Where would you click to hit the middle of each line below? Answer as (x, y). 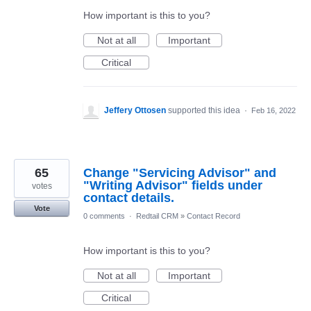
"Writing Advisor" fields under (173, 185)
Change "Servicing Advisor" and (180, 173)
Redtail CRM (157, 216)
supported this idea (205, 110)
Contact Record (213, 216)
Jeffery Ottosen (135, 110)
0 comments (104, 216)
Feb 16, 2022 (274, 110)
